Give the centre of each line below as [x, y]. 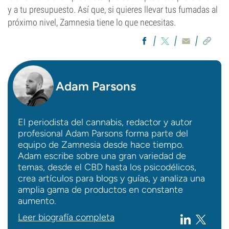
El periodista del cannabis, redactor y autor [105, 122]
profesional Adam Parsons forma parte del [103, 133]
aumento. [37, 201]
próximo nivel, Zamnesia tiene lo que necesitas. [92, 22]
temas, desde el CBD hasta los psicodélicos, [107, 167]
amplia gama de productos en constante [100, 190]
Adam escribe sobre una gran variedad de [102, 156]
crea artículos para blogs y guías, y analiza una [111, 178]
